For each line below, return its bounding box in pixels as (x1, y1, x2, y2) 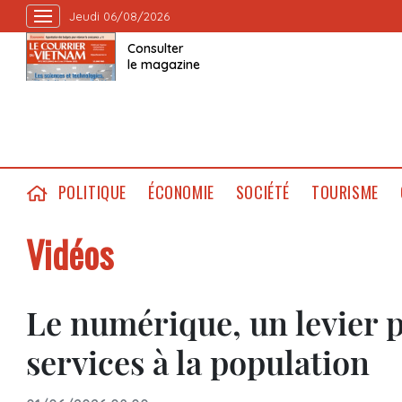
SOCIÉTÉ (235, 180, 290, 204)
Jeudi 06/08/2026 (68, 9, 170, 23)
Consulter (127, 40, 184, 57)
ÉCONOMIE (147, 180, 214, 204)
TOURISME (310, 180, 379, 204)
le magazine (127, 57, 200, 73)
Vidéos (25, 227, 113, 281)
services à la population (25, 340, 370, 383)
